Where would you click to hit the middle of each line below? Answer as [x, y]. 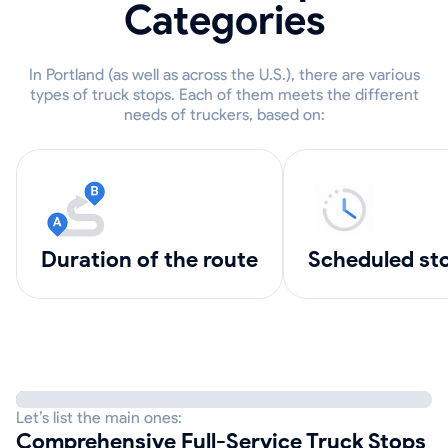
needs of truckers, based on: [224, 114]
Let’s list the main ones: [99, 417]
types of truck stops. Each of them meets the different [224, 94]
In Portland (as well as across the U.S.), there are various [224, 74]
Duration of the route [157, 259]
